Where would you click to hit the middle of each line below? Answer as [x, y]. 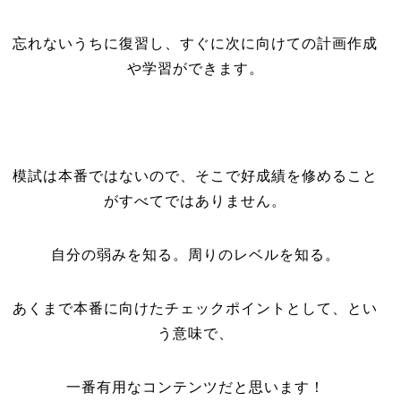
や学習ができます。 [195, 68]
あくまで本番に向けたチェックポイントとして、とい [196, 308]
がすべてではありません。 [196, 201]
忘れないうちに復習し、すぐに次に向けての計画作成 [196, 43]
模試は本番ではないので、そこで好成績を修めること [196, 176]
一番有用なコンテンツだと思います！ [195, 387]
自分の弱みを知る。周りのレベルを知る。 [195, 255]
